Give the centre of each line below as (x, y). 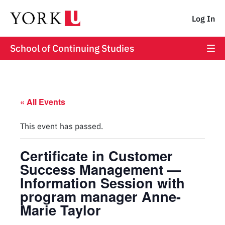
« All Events (43, 102)
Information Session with (102, 183)
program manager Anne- (100, 196)
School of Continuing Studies (72, 48)
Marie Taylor (61, 210)
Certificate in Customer (96, 155)
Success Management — (100, 169)
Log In (203, 18)
